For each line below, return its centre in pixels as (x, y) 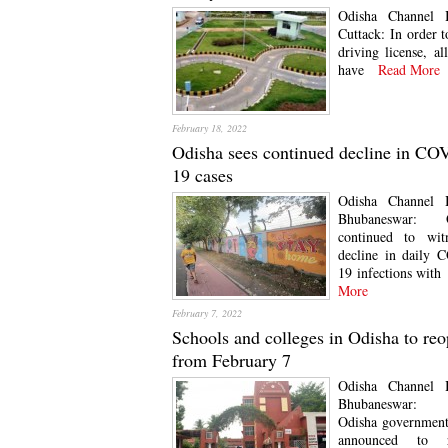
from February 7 (231, 360)
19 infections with (390, 272)
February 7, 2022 (207, 313)
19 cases (202, 175)
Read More (402, 69)
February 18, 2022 (209, 128)
